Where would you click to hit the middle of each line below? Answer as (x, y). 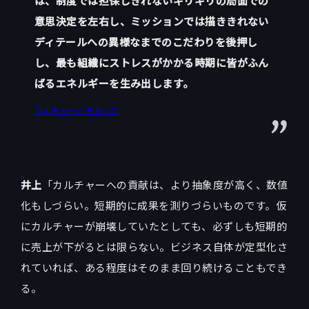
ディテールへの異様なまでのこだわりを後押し (146, 42)
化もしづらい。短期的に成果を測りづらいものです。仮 (153, 206)
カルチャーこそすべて (77, 111)
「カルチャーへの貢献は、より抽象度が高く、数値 (165, 185)
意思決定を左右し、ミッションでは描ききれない (152, 21)
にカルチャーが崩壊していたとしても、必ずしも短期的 (154, 226)
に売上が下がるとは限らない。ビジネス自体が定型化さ (154, 247)
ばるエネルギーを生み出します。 (114, 83)
